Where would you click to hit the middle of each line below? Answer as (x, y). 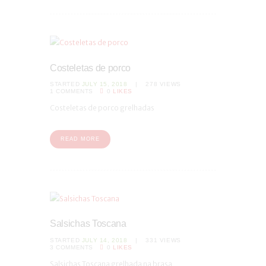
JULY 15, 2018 (104, 84)
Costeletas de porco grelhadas (102, 108)
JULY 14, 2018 (104, 240)
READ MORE (80, 139)
